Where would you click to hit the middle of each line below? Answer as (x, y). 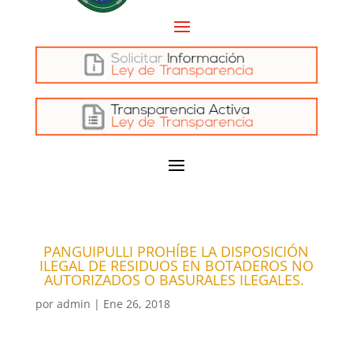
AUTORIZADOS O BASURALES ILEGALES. (176, 280)
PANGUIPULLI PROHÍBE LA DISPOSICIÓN (176, 252)
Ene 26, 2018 (136, 304)
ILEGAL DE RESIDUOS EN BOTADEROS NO (176, 266)
